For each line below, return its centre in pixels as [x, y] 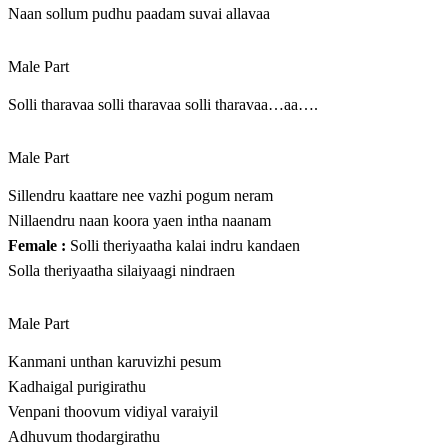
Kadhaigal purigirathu [77, 387]
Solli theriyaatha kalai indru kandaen [183, 246]
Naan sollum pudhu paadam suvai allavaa [139, 14]
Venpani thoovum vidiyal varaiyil [113, 412]
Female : [37, 246]
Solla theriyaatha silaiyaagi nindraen [121, 271]
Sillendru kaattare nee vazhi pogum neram [140, 196]
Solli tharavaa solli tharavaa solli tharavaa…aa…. [163, 105]
